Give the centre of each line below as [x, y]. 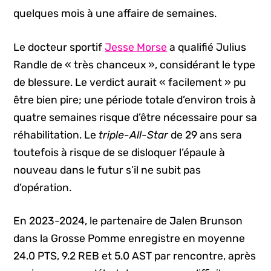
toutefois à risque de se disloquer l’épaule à [119, 152]
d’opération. [43, 187]
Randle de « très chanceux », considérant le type [135, 64]
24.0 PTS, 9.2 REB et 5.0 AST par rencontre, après [135, 256]
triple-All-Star [135, 135]
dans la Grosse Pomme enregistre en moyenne [129, 239]
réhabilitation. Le [56, 135]
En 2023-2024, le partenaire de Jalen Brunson [128, 221]
